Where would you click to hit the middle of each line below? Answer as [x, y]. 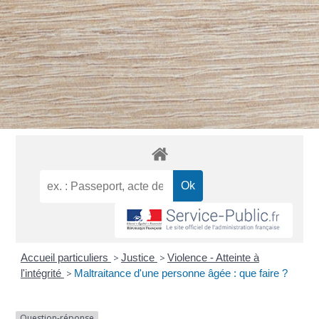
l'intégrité [42, 273]
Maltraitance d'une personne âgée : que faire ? [181, 273]
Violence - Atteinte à [213, 258]
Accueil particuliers [66, 258]
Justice [139, 258]
